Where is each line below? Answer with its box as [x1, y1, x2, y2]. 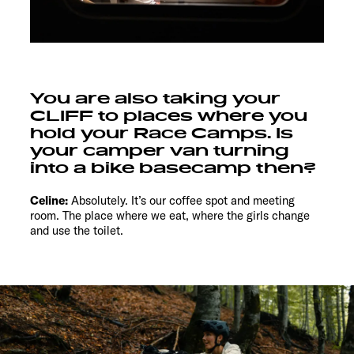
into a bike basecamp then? [30, 159, 316, 179]
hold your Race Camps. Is [30, 124, 293, 144]
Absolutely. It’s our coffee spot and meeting [68, 193, 295, 209]
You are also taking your [30, 89, 281, 109]
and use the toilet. [30, 223, 123, 239]
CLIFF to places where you [30, 107, 307, 126]
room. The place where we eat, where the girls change [30, 208, 310, 224]
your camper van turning [30, 141, 289, 161]
